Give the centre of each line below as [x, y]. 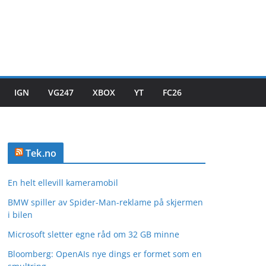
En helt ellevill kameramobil [63, 183]
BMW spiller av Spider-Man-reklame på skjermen [105, 202]
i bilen [20, 215]
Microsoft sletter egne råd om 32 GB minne [94, 234]
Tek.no [41, 153]
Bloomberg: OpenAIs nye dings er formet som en [105, 254]
